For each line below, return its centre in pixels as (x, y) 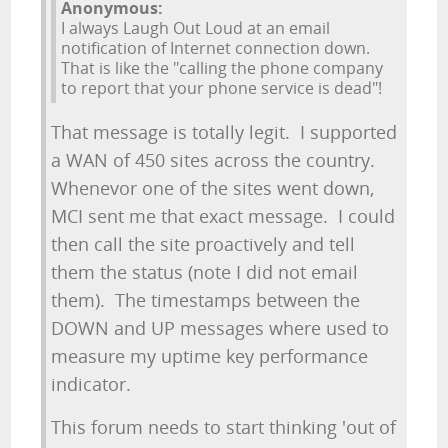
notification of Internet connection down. (216, 48)
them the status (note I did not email (205, 272)
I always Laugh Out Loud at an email (196, 28)
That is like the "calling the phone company (222, 68)
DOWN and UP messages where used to (220, 328)
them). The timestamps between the (206, 300)
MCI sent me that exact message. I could (223, 216)
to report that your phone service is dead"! (222, 88)
